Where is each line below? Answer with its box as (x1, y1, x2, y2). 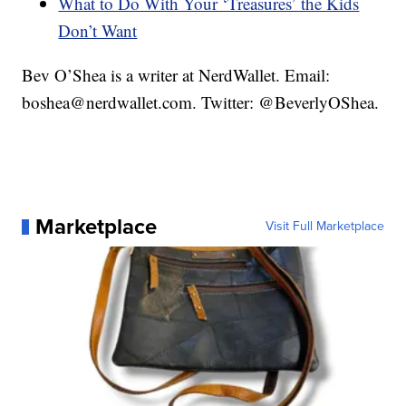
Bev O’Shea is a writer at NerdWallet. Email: (22, 63, 331, 87)
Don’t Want (58, 19, 138, 43)
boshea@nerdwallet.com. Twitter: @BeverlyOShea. (22, 91, 380, 114)
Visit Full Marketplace (265, 217, 384, 237)
